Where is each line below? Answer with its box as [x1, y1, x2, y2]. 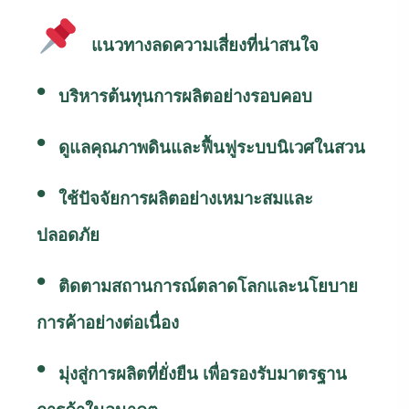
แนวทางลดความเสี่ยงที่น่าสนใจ [90, 35, 319, 55]
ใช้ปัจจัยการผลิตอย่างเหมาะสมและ [58, 188, 313, 208]
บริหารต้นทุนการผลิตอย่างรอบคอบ [58, 86, 312, 106]
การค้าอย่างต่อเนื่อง [37, 312, 179, 332]
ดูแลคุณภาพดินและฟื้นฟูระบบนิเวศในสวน [58, 137, 365, 157]
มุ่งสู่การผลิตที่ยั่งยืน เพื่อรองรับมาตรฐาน [58, 363, 347, 383]
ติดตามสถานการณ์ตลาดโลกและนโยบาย [58, 276, 358, 296]
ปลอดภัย [37, 225, 100, 245]
